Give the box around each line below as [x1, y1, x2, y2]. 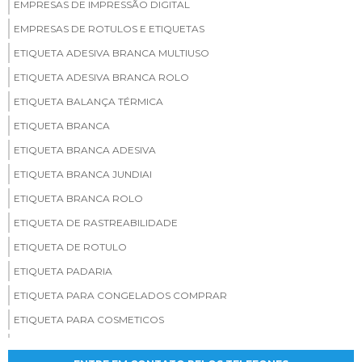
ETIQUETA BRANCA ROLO [14, 192, 143, 204]
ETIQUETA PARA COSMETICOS [14, 313, 164, 326]
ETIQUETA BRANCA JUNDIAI [14, 167, 152, 180]
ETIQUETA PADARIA [14, 264, 112, 277]
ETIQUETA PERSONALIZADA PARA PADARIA [14, 337, 233, 350]
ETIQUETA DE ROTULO [14, 240, 127, 253]
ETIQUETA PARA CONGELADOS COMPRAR [14, 288, 227, 301]
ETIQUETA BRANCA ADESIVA [14, 143, 156, 156]
